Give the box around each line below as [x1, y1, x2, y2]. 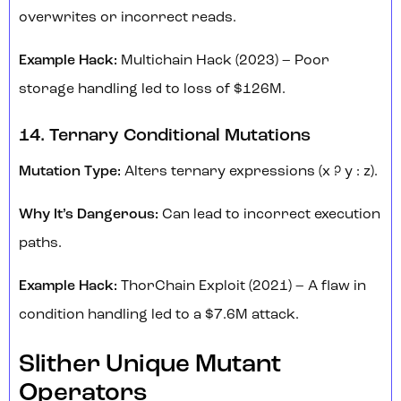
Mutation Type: [19, 165, 124, 180]
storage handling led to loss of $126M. [19, 82, 286, 98]
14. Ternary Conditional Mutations [19, 127, 311, 146]
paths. [19, 236, 62, 252]
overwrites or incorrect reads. [19, 11, 236, 26]
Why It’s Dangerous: [19, 208, 158, 223]
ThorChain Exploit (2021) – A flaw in [117, 279, 366, 294]
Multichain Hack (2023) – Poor [117, 54, 329, 69]
